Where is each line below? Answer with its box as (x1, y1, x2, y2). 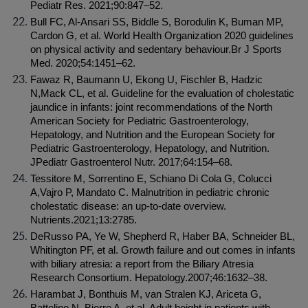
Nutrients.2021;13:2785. (30, 214, 137, 225)
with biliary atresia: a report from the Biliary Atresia (30, 258, 254, 269)
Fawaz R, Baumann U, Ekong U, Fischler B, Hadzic (30, 74, 263, 85)
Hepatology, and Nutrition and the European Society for (30, 129, 275, 140)
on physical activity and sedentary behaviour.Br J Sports (30, 44, 282, 55)
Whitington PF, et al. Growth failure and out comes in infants (30, 245, 296, 256)
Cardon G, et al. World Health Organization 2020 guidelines (30, 30, 294, 41)
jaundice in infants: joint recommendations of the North (30, 102, 272, 113)
